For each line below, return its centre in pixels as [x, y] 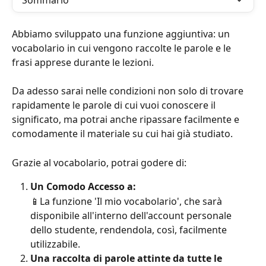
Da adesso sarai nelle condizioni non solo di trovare [129, 91]
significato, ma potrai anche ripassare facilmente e [127, 120]
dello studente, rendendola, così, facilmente [130, 229]
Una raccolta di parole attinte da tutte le [127, 258]
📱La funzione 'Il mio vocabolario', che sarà [127, 201]
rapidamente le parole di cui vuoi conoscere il [115, 105]
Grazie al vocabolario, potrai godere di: [99, 162]
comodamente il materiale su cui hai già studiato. [122, 134]
